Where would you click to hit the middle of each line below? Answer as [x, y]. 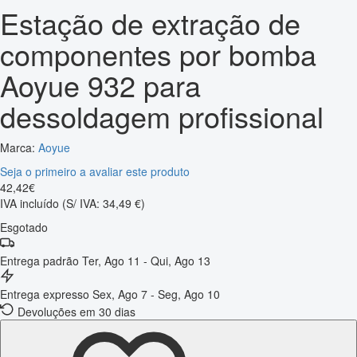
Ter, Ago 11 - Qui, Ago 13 [146, 260]
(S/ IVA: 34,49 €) [104, 203]
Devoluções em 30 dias [76, 311]
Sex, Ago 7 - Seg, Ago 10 [156, 294]
